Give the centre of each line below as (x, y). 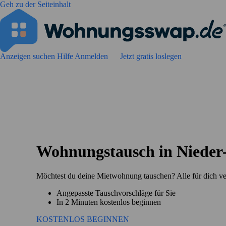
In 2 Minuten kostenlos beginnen (109, 202)
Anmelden (92, 56)
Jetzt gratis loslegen (151, 56)
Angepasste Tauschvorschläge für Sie (116, 193)
